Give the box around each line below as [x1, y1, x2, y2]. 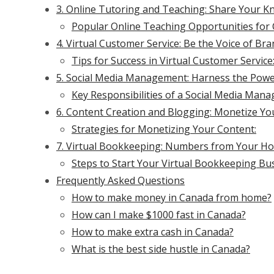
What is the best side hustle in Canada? [72, 242, 250, 256]
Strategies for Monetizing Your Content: [72, 122, 256, 136]
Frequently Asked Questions [56, 174, 185, 187]
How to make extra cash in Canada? [72, 225, 234, 239]
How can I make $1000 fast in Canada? [72, 208, 246, 221]
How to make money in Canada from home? [72, 191, 272, 204]
